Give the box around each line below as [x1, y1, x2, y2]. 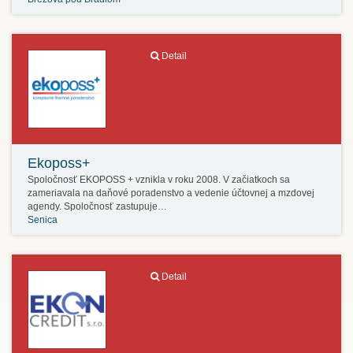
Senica [28, 214, 58, 225]
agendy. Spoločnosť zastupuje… [28, 201, 167, 212]
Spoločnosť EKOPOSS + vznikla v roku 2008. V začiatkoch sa [28, 174, 290, 185]
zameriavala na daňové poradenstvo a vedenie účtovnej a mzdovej [28, 188, 314, 199]
